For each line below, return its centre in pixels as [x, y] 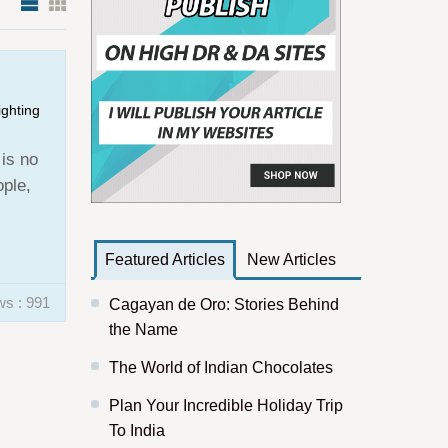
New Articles [291, 259]
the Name [143, 329]
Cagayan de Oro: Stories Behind [224, 304]
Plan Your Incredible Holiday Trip [226, 405]
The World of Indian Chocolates [221, 367]
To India [137, 430]
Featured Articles [165, 259]
